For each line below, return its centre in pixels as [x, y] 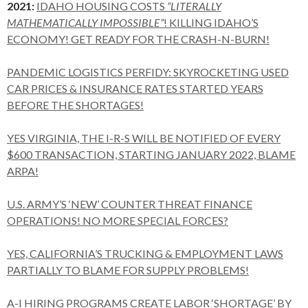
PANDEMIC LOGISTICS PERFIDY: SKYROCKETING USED [148, 72]
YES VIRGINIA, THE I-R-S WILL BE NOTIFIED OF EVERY [144, 138]
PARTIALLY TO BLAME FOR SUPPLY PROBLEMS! [128, 270]
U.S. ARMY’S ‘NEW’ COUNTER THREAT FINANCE [130, 204]
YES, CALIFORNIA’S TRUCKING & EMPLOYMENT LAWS [145, 253]
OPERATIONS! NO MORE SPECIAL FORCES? [118, 220]
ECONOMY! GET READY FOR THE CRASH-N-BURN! [138, 39]
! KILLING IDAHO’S [211, 22]
